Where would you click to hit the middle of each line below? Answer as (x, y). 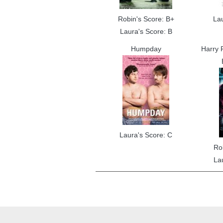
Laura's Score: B (146, 31)
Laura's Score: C (146, 135)
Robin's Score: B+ (146, 19)
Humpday (146, 49)
